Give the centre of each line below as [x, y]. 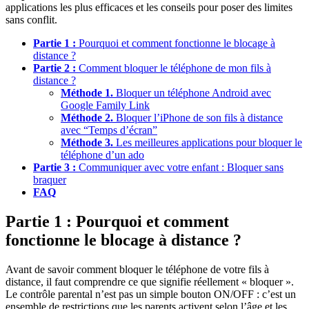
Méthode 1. [87, 93]
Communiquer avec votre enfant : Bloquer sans [180, 168]
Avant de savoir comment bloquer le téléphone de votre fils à [137, 270]
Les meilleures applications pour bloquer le [208, 143]
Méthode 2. [87, 118]
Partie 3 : [54, 168]
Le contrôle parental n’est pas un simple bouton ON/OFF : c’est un [151, 295]
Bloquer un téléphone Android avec [192, 93]
